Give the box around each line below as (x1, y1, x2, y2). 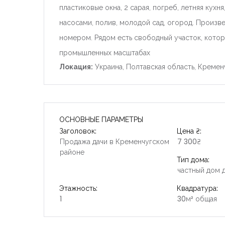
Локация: (59, 62, 93, 71)
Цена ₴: (176, 126, 201, 136)
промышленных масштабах (59, 48, 150, 57)
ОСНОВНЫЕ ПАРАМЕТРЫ (59, 114, 143, 125)
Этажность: (59, 183, 97, 193)
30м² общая (177, 193, 217, 204)
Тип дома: (176, 154, 209, 165)
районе (60, 147, 84, 157)
